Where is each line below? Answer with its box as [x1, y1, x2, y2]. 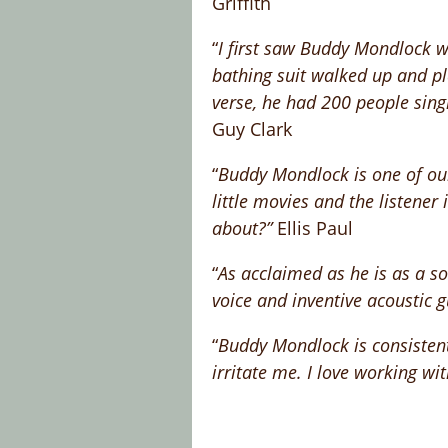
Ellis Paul [272, 216, 353, 241]
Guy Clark [212, 117, 292, 142]
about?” [212, 216, 272, 241]
